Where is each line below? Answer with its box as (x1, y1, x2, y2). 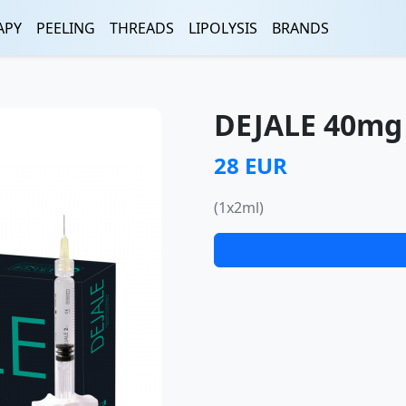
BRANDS (272, 17, 329, 38)
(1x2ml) (214, 198, 264, 217)
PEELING (36, 17, 95, 38)
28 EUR (214, 150, 287, 180)
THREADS (110, 17, 174, 38)
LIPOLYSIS (188, 17, 257, 38)
